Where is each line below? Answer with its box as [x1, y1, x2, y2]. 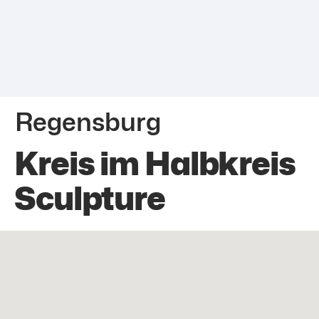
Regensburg [15, 106, 161, 137]
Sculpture [14, 179, 165, 218]
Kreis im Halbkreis [14, 144, 296, 183]
